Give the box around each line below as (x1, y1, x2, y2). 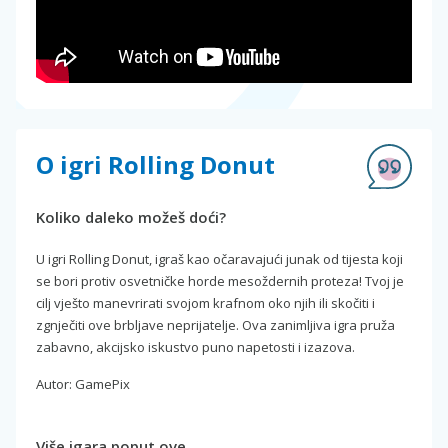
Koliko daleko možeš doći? (36, 207, 226, 227)
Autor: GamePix (36, 375, 130, 393)
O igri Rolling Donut (36, 148, 275, 181)
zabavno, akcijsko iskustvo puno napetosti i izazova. (36, 338, 355, 356)
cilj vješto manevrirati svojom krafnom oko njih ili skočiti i (36, 294, 375, 312)
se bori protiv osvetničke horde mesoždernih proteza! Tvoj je (36, 272, 404, 290)
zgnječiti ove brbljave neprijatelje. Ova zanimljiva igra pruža (36, 316, 395, 334)
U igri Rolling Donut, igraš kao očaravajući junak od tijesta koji (36, 250, 403, 268)
